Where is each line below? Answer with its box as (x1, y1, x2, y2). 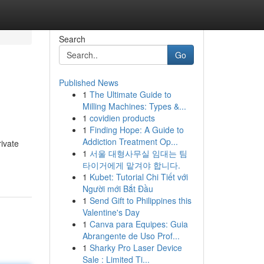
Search (58, 33, 85, 45)
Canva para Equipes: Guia (89, 218, 188, 230)
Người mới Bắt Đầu (82, 183, 153, 194)
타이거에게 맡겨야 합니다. (82, 159, 180, 171)
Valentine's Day (82, 206, 140, 218)
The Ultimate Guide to (89, 88, 171, 100)
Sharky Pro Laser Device (89, 242, 182, 253)
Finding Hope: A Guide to (89, 124, 184, 136)
